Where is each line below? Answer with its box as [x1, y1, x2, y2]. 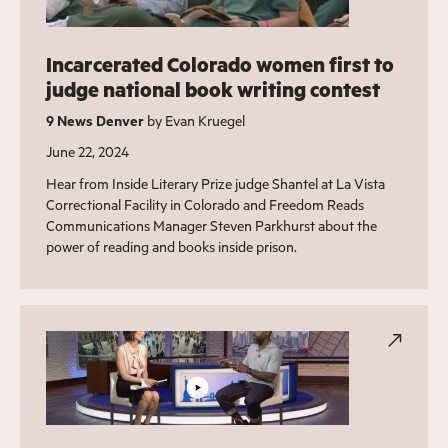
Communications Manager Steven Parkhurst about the [45, 216, 377, 236]
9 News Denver [45, 111, 144, 131]
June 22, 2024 [45, 142, 129, 162]
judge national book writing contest [45, 76, 380, 104]
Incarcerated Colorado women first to [45, 51, 394, 79]
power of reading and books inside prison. [45, 237, 297, 257]
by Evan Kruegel [143, 111, 245, 131]
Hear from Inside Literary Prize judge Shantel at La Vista [45, 174, 385, 194]
